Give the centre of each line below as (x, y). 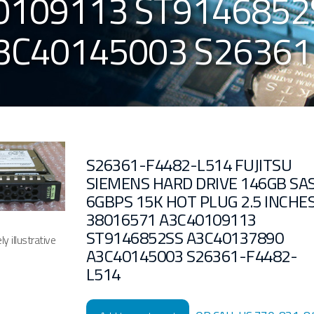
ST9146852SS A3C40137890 (185, 238)
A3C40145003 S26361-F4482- (192, 256)
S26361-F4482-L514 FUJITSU (189, 165)
